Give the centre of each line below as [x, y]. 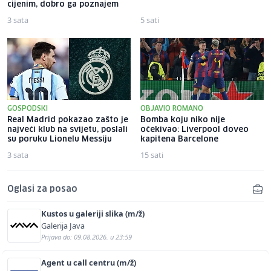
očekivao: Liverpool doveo [194, 129]
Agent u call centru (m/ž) [89, 262]
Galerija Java [63, 225]
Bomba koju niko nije [183, 120]
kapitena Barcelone [179, 139]
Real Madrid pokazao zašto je [68, 120]
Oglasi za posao [42, 189]
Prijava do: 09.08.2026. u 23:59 [87, 237]
